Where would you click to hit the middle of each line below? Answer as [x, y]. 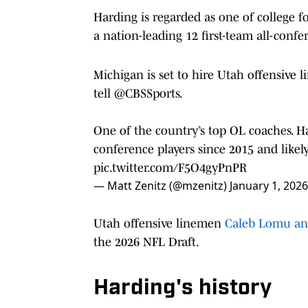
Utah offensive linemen [157, 223]
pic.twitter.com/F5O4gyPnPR [170, 167]
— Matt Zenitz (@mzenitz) [162, 185]
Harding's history [183, 288]
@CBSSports [147, 93]
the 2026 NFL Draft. [146, 242]
